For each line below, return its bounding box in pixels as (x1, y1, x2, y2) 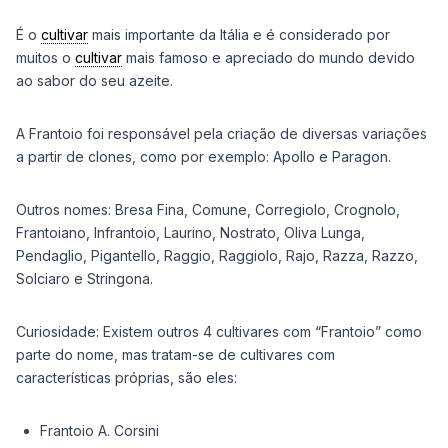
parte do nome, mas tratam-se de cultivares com (16, 345, 339, 363)
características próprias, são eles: (16, 368, 237, 386)
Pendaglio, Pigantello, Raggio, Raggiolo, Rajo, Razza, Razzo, (16, 246, 418, 264)
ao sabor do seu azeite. (16, 71, 173, 89)
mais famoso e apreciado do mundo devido (122, 48, 415, 66)
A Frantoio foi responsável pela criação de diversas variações (16, 124, 427, 142)
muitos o (16, 48, 75, 66)
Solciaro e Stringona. (16, 269, 153, 287)
